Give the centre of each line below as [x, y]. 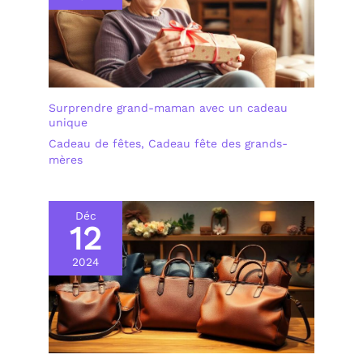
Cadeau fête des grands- [218, 144]
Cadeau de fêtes [95, 144]
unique [68, 123]
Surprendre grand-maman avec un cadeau [168, 108]
